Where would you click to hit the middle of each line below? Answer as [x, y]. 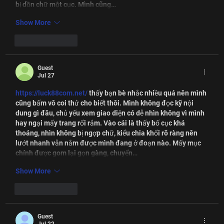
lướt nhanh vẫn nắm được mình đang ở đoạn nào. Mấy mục [109, 143]
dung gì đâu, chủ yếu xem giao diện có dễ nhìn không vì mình [111, 113]
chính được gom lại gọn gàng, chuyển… [77, 153]
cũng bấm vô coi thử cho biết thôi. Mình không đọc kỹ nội [105, 103]
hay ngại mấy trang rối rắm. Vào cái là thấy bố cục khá [101, 123]
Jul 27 [46, 76]
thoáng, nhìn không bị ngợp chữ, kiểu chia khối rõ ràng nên [107, 133]
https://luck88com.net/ [52, 93]
